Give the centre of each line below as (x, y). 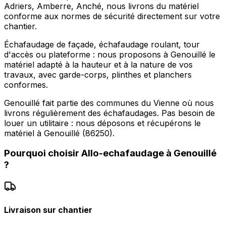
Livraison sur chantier (48, 210)
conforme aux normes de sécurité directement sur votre (112, 16)
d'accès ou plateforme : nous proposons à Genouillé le (110, 54)
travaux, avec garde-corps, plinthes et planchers (98, 74)
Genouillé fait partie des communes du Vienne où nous (109, 103)
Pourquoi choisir (43, 153)
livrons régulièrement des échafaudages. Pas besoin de (109, 113)
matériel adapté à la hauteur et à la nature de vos (98, 64)
